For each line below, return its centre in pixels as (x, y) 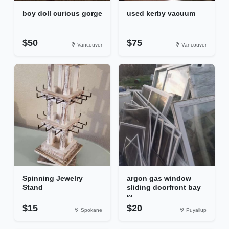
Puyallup (196, 210)
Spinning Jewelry (53, 179)
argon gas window (159, 179)
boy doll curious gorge (62, 14)
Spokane (91, 210)
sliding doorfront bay (164, 187)
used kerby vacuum (161, 14)
